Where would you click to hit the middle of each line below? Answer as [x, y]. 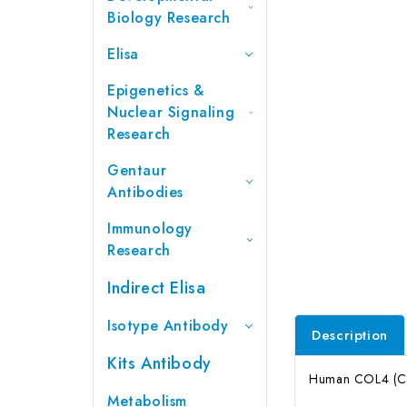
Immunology [150, 228]
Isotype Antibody [168, 325]
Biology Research [169, 17]
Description [350, 335]
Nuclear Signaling [171, 112]
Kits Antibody [159, 363]
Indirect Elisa [157, 288]
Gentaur [137, 170]
